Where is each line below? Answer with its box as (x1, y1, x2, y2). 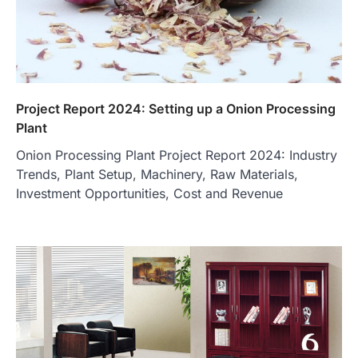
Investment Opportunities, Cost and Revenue (16, 185, 283, 202)
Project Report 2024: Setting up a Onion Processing (16, 101, 336, 117)
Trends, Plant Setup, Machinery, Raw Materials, (16, 166, 298, 183)
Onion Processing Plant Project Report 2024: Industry (16, 147, 337, 164)
